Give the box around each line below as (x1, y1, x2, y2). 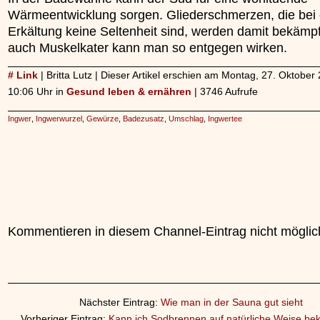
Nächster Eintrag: (79, 296, 161, 308)
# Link (8, 69, 38, 81)
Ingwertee (208, 114, 242, 123)
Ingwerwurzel (36, 114, 82, 123)
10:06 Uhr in (8, 86, 66, 97)
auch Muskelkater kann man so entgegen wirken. (8, 40, 287, 55)
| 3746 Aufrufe (194, 86, 258, 97)
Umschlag (169, 114, 204, 123)
